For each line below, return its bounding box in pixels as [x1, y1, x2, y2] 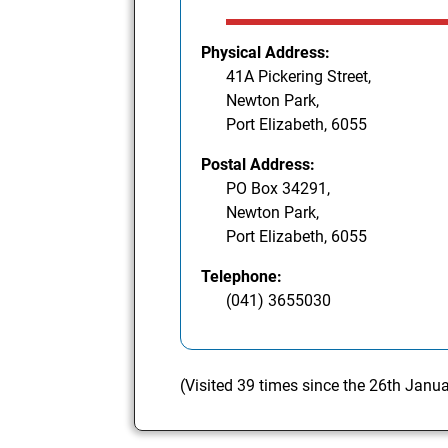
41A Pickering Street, [226, 66, 372, 86]
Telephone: [201, 266, 283, 286]
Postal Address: [201, 154, 316, 174]
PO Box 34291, [226, 178, 331, 198]
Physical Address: [201, 42, 331, 62]
